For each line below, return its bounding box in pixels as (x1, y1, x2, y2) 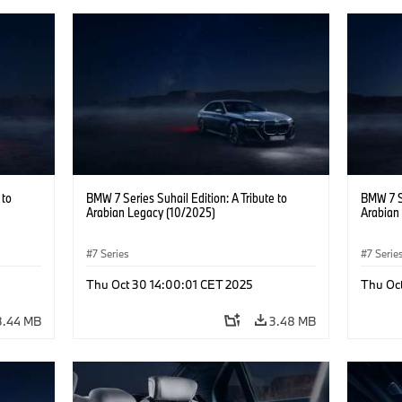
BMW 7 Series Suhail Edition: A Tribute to (85, 188, 287, 206)
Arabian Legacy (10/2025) (85, 203, 215, 221)
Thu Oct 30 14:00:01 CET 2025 (85, 275, 253, 293)
